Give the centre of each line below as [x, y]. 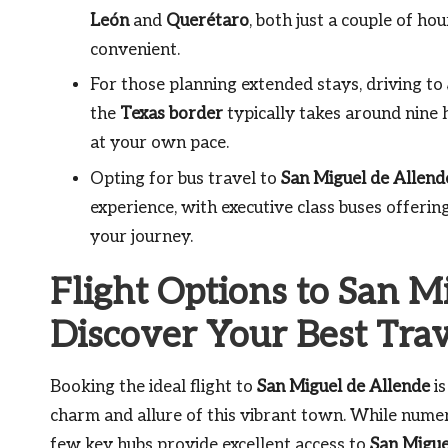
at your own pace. [159, 143]
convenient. [135, 50]
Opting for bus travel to [185, 178]
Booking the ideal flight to [153, 386]
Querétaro [207, 21]
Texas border [171, 114]
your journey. [141, 236]
